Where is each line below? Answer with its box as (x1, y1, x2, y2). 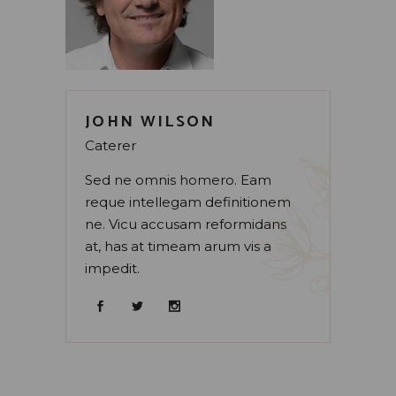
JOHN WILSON (85, 109, 216, 136)
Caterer (85, 137, 136, 155)
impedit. (85, 260, 140, 278)
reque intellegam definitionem (85, 194, 291, 211)
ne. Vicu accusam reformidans (85, 216, 286, 233)
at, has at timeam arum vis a (85, 238, 271, 255)
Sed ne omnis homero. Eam (85, 171, 271, 189)
